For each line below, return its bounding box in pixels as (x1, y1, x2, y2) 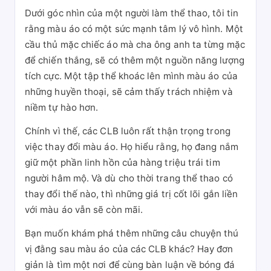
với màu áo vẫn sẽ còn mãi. (25, 204, 143, 215)
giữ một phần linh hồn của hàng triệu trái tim (25, 157, 220, 168)
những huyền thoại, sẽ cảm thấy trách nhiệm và (25, 86, 233, 97)
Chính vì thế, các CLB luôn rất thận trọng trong (25, 125, 230, 137)
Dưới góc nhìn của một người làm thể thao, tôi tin (25, 7, 238, 19)
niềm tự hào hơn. (25, 102, 99, 113)
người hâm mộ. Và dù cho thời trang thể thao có (25, 172, 233, 184)
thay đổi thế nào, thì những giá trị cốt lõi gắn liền (25, 188, 238, 200)
